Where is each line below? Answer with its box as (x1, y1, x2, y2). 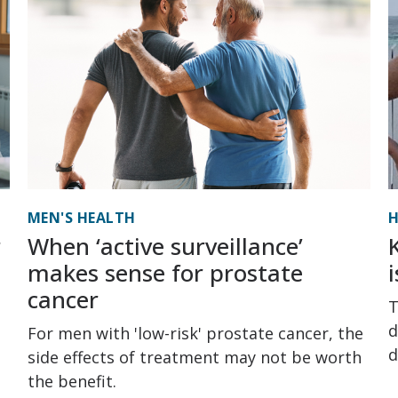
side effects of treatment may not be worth (27, 346, 362, 369)
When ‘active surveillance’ (27, 230, 303, 263)
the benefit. (27, 370, 116, 393)
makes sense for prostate (27, 257, 303, 290)
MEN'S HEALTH (27, 208, 136, 228)
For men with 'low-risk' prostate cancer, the (27, 322, 363, 345)
